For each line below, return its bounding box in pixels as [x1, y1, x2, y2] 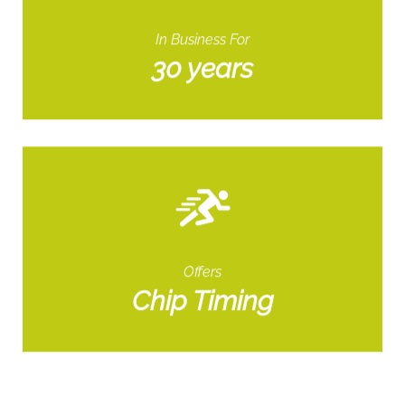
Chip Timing [131, 286, 274, 318]
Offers [184, 264, 221, 282]
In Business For [155, 32, 250, 50]
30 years [152, 53, 253, 86]
